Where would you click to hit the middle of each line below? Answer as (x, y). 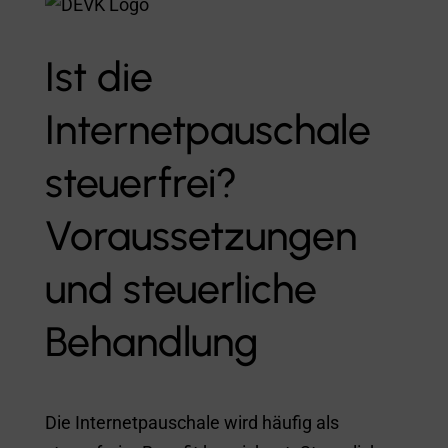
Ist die (98, 76)
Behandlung (151, 341)
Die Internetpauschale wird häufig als (191, 422)
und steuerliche (180, 288)
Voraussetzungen (200, 235)
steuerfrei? (140, 182)
